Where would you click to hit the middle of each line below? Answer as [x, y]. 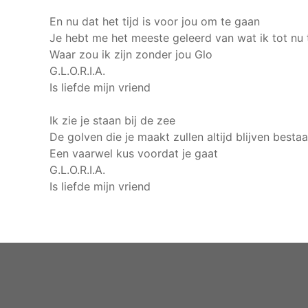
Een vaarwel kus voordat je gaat [134, 153]
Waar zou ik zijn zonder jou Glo [131, 54]
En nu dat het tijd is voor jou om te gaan [155, 21]
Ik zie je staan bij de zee [112, 120]
